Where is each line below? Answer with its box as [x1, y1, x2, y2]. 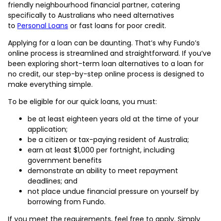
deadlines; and [28, 176, 77, 186]
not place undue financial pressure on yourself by [28, 186, 199, 196]
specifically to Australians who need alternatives [8, 10, 174, 20]
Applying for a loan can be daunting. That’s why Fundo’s [8, 37, 200, 48]
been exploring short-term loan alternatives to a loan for [8, 58, 204, 69]
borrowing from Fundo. [28, 196, 106, 207]
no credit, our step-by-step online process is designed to [8, 69, 204, 79]
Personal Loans [17, 20, 68, 31]
